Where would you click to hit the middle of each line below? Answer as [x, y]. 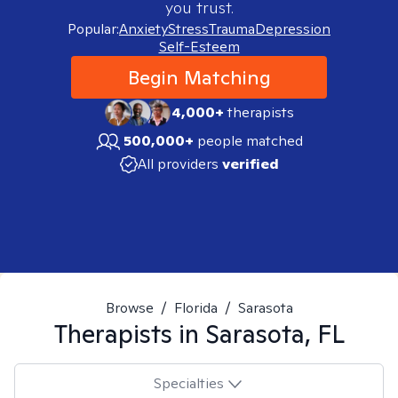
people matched [250, 141]
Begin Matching [199, 77]
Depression [293, 29]
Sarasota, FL [275, 334]
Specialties [188, 383]
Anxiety [143, 29]
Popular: [93, 29]
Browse [129, 308]
